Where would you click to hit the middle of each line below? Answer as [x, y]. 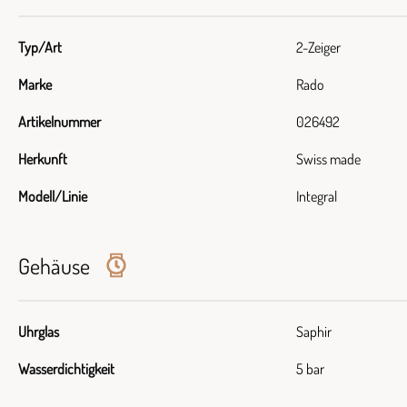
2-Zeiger [318, 47]
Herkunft [43, 159]
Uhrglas [39, 332]
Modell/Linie [53, 196]
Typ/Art [40, 47]
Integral [317, 196]
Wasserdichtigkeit [66, 369]
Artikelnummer [60, 122]
